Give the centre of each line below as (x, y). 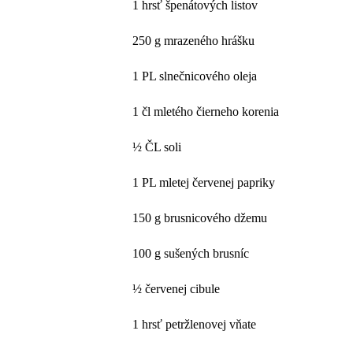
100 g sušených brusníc (191, 253)
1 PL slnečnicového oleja (195, 76)
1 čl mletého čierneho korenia (206, 111)
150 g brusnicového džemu (200, 217)
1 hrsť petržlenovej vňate (195, 324)
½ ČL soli (157, 147)
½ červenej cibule (176, 288)
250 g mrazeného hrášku (194, 40)
